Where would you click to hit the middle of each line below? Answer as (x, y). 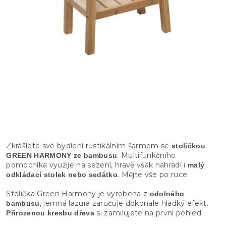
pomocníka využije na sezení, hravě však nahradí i (97, 165)
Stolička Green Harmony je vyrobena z (78, 193)
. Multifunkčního (147, 155)
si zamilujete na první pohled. (149, 213)
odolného (167, 193)
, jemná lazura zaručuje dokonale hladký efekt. (124, 203)
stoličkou (188, 146)
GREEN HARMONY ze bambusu (62, 155)
